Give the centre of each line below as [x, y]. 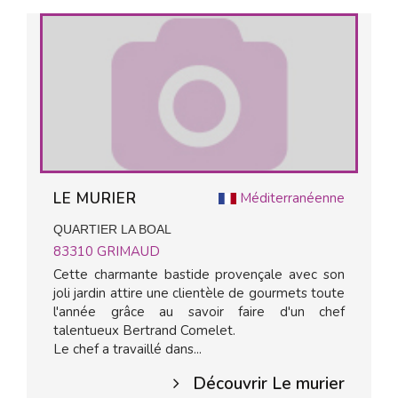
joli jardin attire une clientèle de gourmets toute [199, 293]
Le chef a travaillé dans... [127, 349]
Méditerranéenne [292, 198]
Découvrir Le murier [269, 384]
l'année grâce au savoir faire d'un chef [199, 312]
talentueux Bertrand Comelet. [144, 330]
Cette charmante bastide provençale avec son [199, 275]
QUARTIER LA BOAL [112, 229]
